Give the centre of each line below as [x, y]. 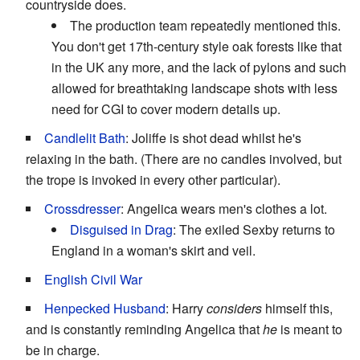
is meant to [310, 329]
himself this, [297, 309]
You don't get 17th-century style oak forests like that [196, 47]
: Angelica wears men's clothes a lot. [224, 209]
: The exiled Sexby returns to [254, 230]
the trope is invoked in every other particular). [153, 180]
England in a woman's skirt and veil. [153, 251]
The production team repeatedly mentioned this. [205, 26]
